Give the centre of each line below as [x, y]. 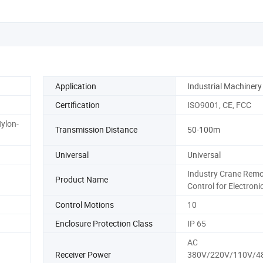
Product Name [82, 180]
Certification [77, 104]
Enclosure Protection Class [104, 223]
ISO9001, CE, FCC [219, 104]
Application [76, 86]
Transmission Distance [96, 130]
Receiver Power [83, 254]
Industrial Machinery [224, 86]
